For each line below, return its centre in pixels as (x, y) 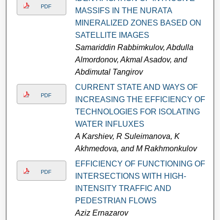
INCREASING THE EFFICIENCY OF (140, 99)
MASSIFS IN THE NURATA (123, 10)
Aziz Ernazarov (101, 213)
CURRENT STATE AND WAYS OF (136, 87)
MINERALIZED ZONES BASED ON (138, 23)
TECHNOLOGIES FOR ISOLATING (137, 111)
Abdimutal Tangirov (109, 72)
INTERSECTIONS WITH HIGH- (130, 176)
